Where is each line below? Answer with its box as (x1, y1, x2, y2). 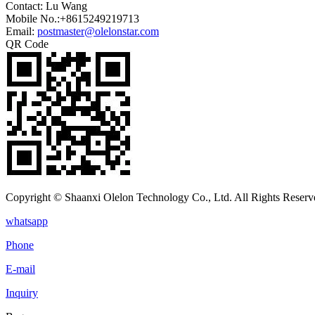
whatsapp (6, 214, 48, 227)
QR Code (6, 37, 49, 50)
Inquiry (6, 286, 38, 299)
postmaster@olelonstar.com (37, 25, 159, 37)
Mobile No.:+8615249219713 (6, 12, 139, 25)
